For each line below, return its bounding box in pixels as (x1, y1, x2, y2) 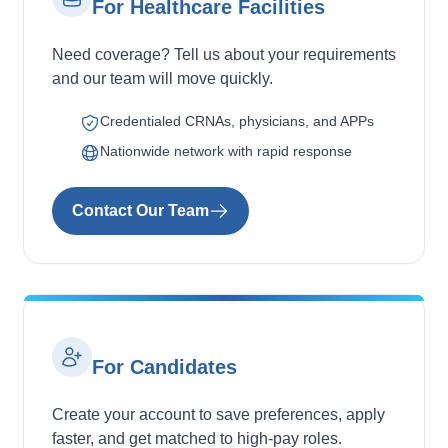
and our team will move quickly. (52, 70, 273, 87)
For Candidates (92, 356, 237, 378)
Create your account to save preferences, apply (52, 406, 385, 423)
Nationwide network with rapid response (100, 143, 352, 159)
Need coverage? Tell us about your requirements (52, 46, 396, 63)
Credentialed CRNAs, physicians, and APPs (100, 113, 374, 129)
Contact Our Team (72, 202, 209, 219)
